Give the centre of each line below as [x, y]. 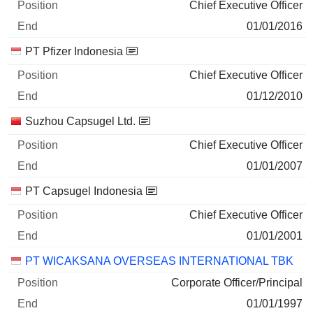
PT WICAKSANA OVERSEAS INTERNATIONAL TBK [159, 261]
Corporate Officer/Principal [237, 283]
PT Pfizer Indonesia [74, 52]
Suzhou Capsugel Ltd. [80, 122]
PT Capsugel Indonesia [84, 191]
